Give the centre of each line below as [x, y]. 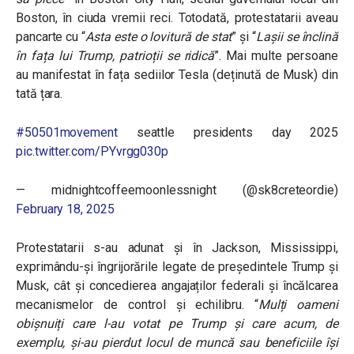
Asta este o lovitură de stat [159, 37]
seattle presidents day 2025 [228, 132]
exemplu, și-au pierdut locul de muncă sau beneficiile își [177, 343]
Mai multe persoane [282, 56]
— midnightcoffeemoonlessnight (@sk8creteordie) [177, 190]
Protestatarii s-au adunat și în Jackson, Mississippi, [177, 248]
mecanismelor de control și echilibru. [135, 305]
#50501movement [67, 132]
